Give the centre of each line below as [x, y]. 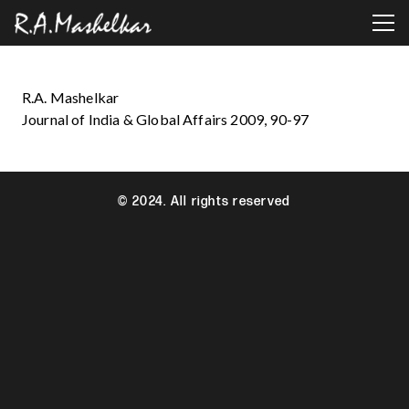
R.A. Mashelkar [71, 97]
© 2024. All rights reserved [204, 201]
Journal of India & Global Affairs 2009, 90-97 [166, 119]
